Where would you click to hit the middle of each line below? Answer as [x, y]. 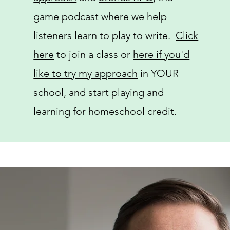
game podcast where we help [100, 17]
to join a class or [94, 55]
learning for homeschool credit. [105, 112]
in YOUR [158, 74]
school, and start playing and [99, 93]
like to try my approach [86, 74]
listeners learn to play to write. [105, 36]
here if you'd [161, 55]
